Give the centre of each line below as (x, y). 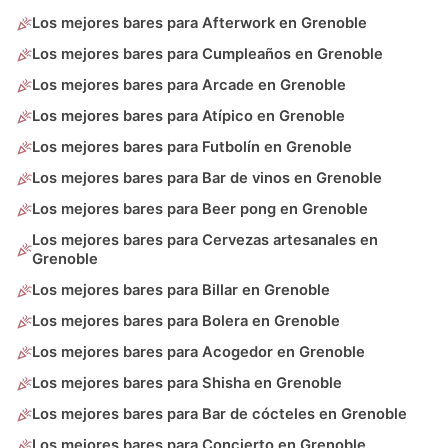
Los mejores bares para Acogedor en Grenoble (198, 352)
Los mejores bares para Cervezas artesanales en (205, 240)
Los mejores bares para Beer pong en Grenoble (200, 209)
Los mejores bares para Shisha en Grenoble (187, 383)
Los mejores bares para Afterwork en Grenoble (199, 23)
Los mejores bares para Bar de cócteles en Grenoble (219, 414)
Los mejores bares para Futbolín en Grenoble (192, 147)
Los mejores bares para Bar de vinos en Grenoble (207, 178)
